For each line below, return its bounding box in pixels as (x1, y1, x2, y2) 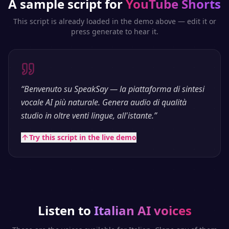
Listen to (37, 202, 91, 219)
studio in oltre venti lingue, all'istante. (21, 110, 154, 121)
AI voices (134, 202, 192, 219)
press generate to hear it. (71, 27, 158, 36)
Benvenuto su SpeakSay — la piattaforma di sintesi (24, 83, 204, 95)
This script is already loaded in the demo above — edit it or (13, 16, 216, 26)
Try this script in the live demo (29, 132, 136, 142)
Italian (94, 202, 134, 219)
